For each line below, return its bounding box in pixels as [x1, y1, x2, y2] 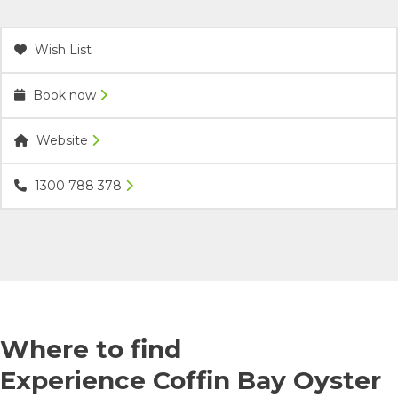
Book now [29, 87, 99, 104]
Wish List [31, 42, 92, 59]
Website [33, 132, 92, 149]
